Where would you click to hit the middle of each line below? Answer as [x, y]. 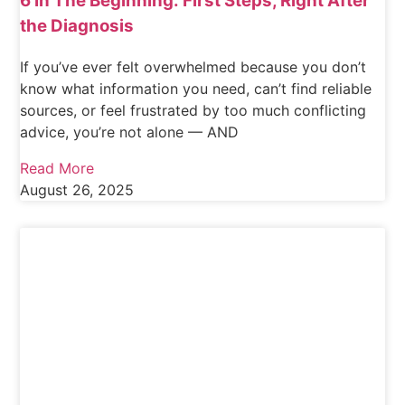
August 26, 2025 [77, 189]
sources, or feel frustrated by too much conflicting [193, 110]
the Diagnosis [77, 26]
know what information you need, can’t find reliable [196, 88]
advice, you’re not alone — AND [130, 132]
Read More [57, 168]
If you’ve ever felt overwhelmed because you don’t [193, 66]
